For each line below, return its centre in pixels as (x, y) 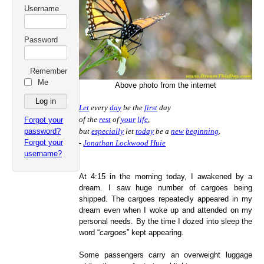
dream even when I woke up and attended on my (166, 210)
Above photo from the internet (166, 85)
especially (108, 131)
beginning (202, 131)
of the (89, 119)
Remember (49, 71)
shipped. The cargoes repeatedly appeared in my (166, 199)
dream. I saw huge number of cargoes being (166, 188)
